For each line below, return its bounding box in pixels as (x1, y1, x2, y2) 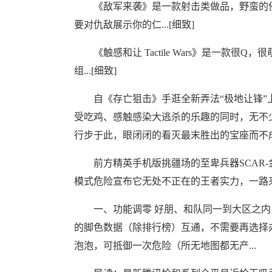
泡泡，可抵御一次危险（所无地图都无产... (74, 240, 256, 251)
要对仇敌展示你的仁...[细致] (74, 19, 194, 30)
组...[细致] (74, 66, 117, 76)
